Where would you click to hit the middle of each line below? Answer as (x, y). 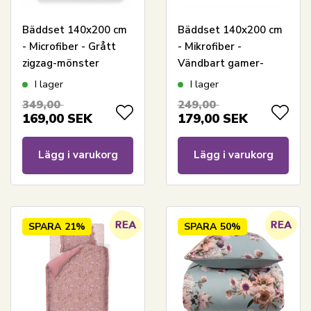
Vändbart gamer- (220, 63)
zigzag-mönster (60, 63)
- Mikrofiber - (209, 46)
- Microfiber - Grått (69, 46)
